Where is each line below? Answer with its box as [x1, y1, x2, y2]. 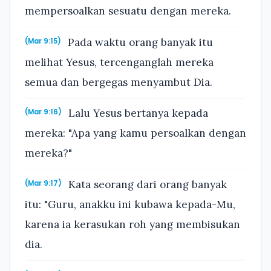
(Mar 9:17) [25, 178, 62, 189]
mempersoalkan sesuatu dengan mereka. [25, 4, 231, 18]
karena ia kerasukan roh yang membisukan [25, 218, 240, 232]
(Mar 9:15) [25, 36, 61, 46]
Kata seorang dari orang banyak [65, 178, 227, 192]
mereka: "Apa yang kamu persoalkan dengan [25, 126, 246, 140]
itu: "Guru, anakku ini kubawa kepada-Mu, [25, 198, 235, 212]
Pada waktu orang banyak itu [65, 35, 214, 49]
